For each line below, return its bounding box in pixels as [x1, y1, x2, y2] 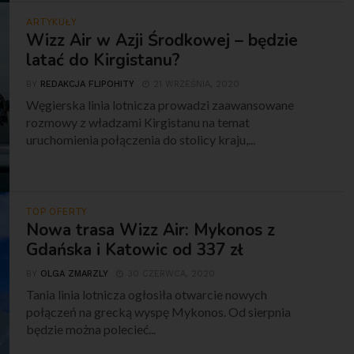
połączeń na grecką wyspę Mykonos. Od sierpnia [26, 304, 292, 319]
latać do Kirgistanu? [26, 49, 181, 71]
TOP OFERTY [26, 206, 88, 218]
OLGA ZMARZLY [40, 269, 109, 279]
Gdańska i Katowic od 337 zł [26, 239, 244, 261]
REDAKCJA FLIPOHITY [40, 79, 135, 89]
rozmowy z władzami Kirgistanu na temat [26, 115, 250, 130]
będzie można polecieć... [26, 322, 156, 337]
